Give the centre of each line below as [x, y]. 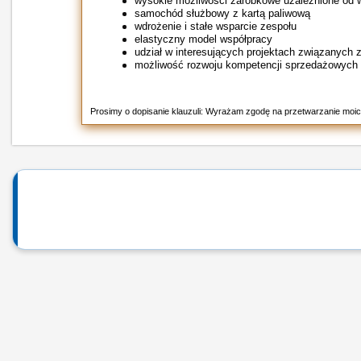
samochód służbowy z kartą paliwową [222, 13]
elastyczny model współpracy [203, 39]
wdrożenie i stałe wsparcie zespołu [215, 26]
